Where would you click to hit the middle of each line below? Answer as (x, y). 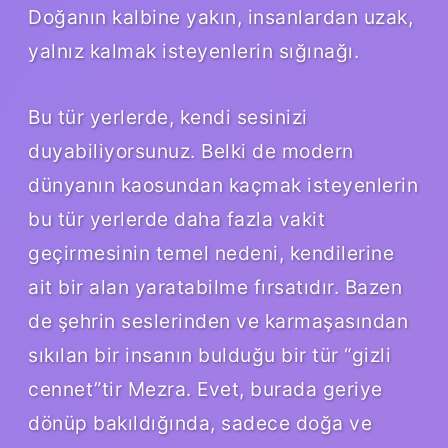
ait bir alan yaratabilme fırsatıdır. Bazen (215, 286)
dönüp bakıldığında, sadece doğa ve (200, 422)
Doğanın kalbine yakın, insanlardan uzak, (220, 16)
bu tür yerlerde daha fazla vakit (176, 218)
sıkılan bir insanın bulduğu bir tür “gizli (209, 354)
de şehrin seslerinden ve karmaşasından (218, 320)
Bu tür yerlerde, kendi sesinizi (168, 116)
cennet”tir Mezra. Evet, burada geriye (205, 388)
